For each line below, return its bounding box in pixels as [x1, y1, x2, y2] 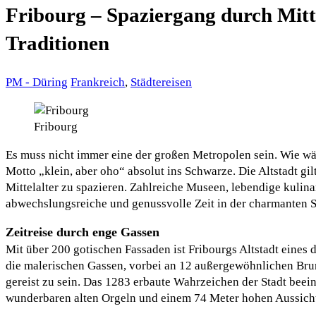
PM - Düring [6, 75, 68, 90]
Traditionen [6, 31, 109, 54]
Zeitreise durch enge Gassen [6, 225, 159, 240]
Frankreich [71, 75, 125, 90]
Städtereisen [130, 75, 192, 90]
